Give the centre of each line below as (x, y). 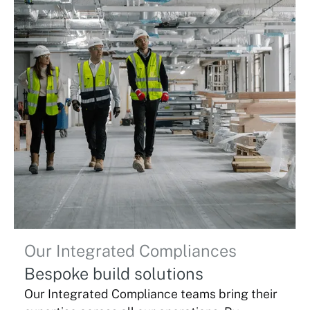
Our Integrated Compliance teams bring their (151, 294)
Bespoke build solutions (114, 274)
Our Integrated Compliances (131, 251)
